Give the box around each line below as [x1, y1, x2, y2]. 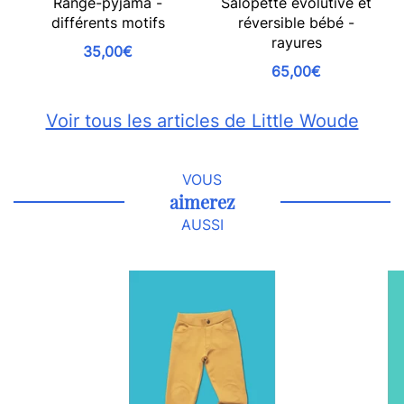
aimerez [169, 189, 235, 215]
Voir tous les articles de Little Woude [45, 110, 359, 132]
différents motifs [50, 14, 165, 32]
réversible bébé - [238, 14, 354, 32]
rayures [271, 33, 322, 51]
